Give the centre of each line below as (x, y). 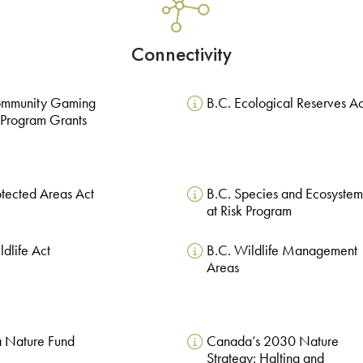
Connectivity (181, 54)
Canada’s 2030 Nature (272, 341)
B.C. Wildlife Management (282, 250)
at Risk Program (249, 210)
